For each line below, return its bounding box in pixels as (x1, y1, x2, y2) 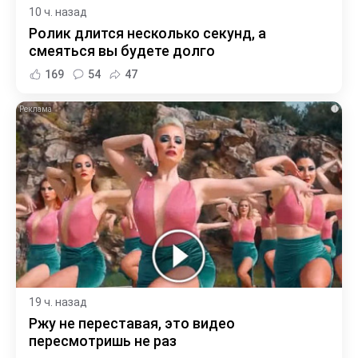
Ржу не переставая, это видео (29, 315, 235, 332)
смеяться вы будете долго (29, 42, 215, 60)
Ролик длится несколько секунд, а (29, 25, 266, 42)
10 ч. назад (29, 6, 87, 19)
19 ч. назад (29, 296, 87, 309)
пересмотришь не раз (29, 332, 177, 350)
